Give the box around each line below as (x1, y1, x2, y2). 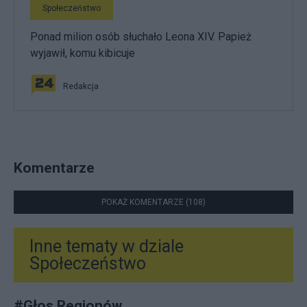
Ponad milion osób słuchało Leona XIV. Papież (30, 30, 251, 43)
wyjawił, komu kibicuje (30, 47, 135, 60)
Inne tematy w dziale (29, 236, 184, 257)
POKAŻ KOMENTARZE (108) (101, 197, 206, 208)
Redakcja (63, 82, 99, 91)
